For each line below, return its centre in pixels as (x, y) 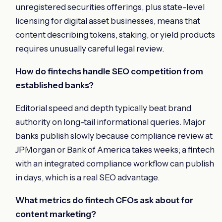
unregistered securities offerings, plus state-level (110, 7)
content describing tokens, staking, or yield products (115, 34)
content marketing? (56, 214)
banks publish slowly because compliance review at (114, 136)
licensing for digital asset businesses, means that (108, 21)
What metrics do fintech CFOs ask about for (104, 200)
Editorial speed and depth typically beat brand (103, 108)
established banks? (55, 85)
